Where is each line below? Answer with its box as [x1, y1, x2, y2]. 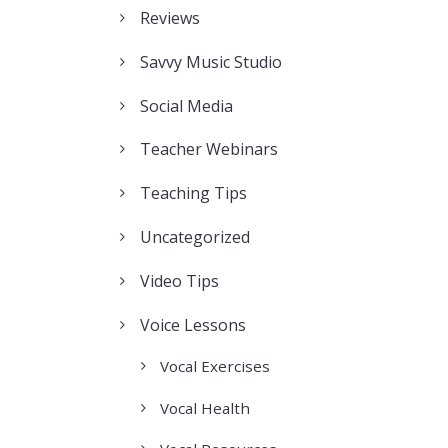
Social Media [139, 94, 233, 117]
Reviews [139, 7, 200, 30]
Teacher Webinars [139, 138, 278, 161]
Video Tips [139, 269, 219, 292]
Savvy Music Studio [139, 50, 282, 73]
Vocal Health [159, 397, 250, 418]
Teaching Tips [139, 182, 247, 205]
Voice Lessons [139, 313, 246, 336]
